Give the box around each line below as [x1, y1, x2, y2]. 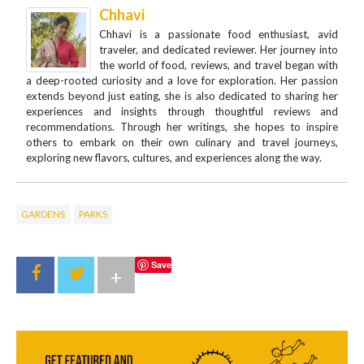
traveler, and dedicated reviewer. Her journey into [99, 43, 338, 57]
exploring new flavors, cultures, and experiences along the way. [26, 151, 322, 165]
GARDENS [21, 208, 65, 221]
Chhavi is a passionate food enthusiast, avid [99, 28, 338, 41]
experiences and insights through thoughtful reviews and [26, 105, 338, 119]
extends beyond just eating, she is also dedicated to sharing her [26, 89, 338, 103]
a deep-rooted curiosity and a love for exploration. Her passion [26, 74, 338, 88]
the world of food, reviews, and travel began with [99, 58, 338, 72]
